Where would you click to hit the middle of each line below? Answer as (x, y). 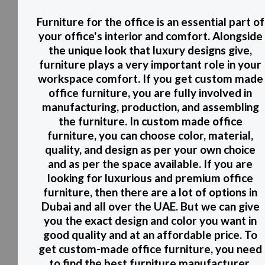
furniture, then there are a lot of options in (150, 192)
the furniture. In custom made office (150, 121)
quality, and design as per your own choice (150, 150)
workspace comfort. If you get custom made (150, 79)
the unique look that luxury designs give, (150, 50)
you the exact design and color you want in (150, 221)
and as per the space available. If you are (150, 164)
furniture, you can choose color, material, (150, 135)
